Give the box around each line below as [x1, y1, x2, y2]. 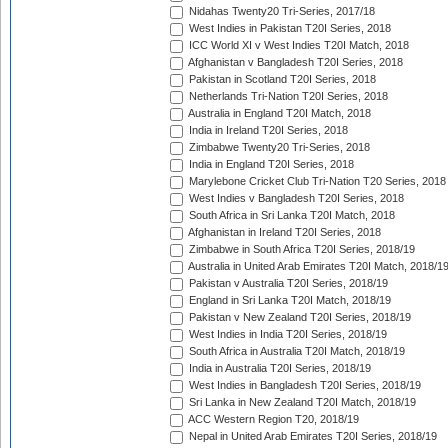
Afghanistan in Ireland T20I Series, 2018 [186, 226, 381, 239]
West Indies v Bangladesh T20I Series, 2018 [186, 192, 404, 205]
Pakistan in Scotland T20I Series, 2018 [186, 73, 376, 86]
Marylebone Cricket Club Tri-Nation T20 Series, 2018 [186, 175, 446, 188]
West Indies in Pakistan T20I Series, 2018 [186, 22, 391, 35]
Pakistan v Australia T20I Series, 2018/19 [186, 277, 388, 290]
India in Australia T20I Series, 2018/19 [186, 362, 371, 375]
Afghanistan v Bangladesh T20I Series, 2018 [186, 56, 403, 69]
